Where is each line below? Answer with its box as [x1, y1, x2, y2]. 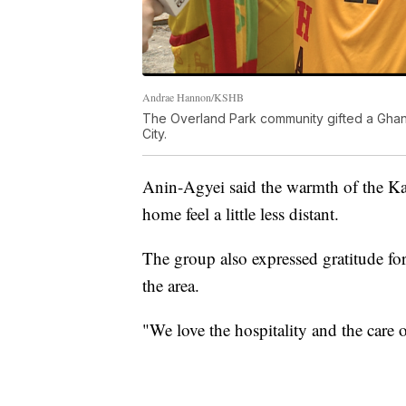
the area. [142, 273, 199, 296]
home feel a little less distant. [142, 201, 339, 225]
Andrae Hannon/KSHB [142, 89, 244, 104]
